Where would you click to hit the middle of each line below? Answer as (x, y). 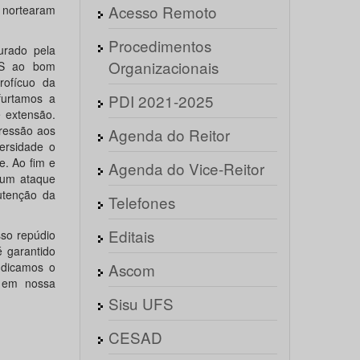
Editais (131, 236)
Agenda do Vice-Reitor (186, 168)
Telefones (141, 202)
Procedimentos (160, 45)
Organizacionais (163, 67)
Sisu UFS (141, 303)
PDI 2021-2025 (161, 101)
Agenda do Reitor (169, 135)
